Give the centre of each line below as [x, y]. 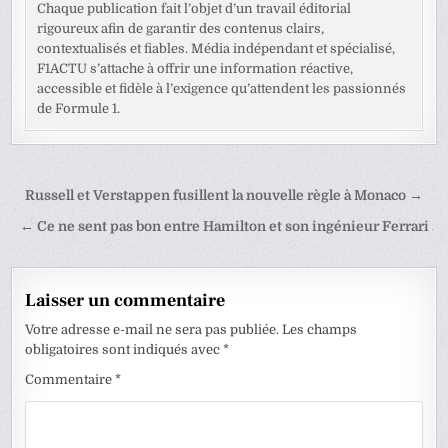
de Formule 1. [79, 109]
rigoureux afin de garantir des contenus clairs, [181, 29]
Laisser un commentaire [125, 301]
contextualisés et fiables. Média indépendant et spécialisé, [216, 49]
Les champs [320, 330]
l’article [61, 254]
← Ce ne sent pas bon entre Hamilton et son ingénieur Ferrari [224, 227]
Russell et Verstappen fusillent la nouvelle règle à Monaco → [224, 196]
